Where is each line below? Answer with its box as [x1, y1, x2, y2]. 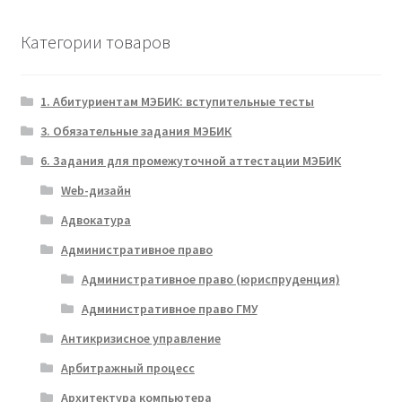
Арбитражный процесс [60, 359, 195, 376]
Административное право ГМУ [81, 300, 258, 317]
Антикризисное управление [60, 329, 221, 346]
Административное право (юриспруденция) [81, 270, 340, 287]
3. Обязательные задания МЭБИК [40, 122, 232, 139]
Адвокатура [60, 211, 131, 228]
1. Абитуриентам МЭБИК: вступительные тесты [40, 92, 315, 109]
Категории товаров [20, 31, 170, 54]
